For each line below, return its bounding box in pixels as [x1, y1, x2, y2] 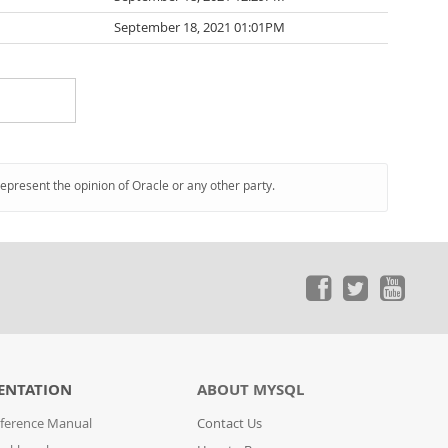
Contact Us [197, 415, 263, 432]
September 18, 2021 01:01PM [114, 19, 285, 36]
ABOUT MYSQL [197, 379, 305, 400]
